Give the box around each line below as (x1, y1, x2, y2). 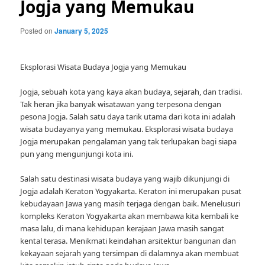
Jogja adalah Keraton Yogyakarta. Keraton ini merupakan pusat (20, 186, 242, 197)
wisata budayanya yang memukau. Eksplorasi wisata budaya (20, 124, 234, 135)
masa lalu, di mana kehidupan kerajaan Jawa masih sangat (20, 223, 225, 234)
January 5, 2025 (54, 25, 109, 36)
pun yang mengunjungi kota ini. (20, 148, 134, 160)
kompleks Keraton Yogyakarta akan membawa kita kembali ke (20, 211, 239, 222)
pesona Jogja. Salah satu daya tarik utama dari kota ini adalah (20, 111, 236, 122)
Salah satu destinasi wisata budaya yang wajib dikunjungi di (20, 173, 230, 185)
